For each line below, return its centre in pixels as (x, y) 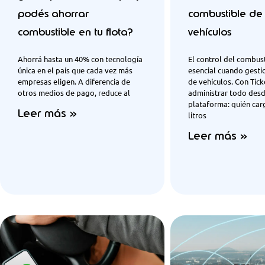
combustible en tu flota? (75, 32)
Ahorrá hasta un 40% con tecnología (80, 59)
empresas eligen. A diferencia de (74, 82)
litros (197, 115)
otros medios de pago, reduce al (74, 93)
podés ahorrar (53, 14)
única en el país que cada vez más (75, 70)
